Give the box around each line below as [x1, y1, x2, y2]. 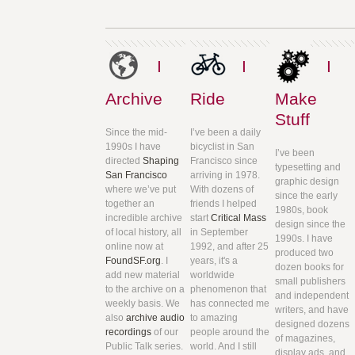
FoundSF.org [105, 254, 162, 266]
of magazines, [274, 332, 335, 344]
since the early [274, 189, 338, 201]
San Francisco [105, 169, 168, 181]
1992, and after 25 [190, 240, 269, 252]
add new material [105, 269, 181, 281]
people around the [190, 326, 270, 338]
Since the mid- [105, 126, 168, 138]
